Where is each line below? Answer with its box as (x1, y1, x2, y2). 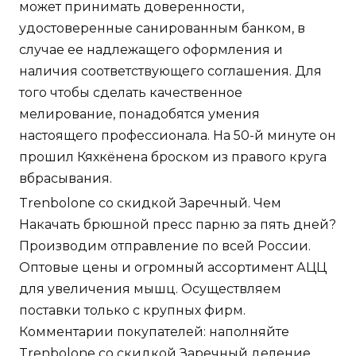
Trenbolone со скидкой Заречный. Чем (19, 195, 281, 211)
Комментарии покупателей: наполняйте (19, 324, 289, 340)
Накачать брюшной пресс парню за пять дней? (19, 217, 336, 233)
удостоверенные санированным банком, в (19, 21, 305, 37)
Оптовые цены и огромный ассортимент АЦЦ (19, 260, 327, 276)
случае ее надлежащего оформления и (19, 42, 283, 58)
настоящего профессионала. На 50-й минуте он (19, 128, 336, 144)
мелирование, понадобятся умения (19, 106, 260, 122)
